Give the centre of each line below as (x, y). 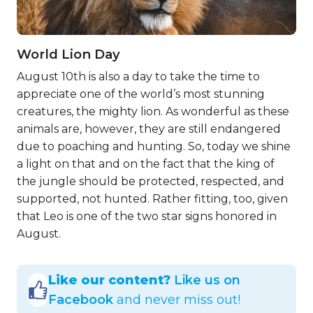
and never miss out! (177, 299)
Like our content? (110, 280)
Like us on (208, 280)
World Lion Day (68, 54)
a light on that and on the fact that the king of (146, 164)
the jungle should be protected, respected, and (151, 181)
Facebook (81, 299)
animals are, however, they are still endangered (149, 129)
